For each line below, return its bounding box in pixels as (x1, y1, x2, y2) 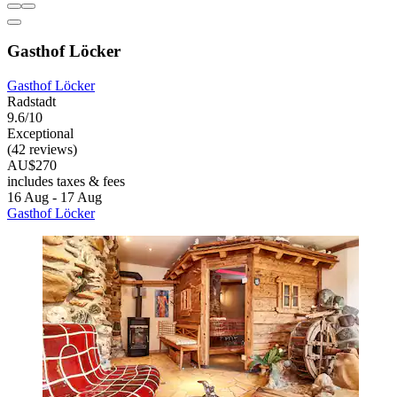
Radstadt (7, 94, 56, 110)
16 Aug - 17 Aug (7, 190, 102, 206)
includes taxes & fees (7, 174, 125, 190)
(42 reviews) (7, 142, 77, 158)
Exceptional (7, 126, 74, 142)
